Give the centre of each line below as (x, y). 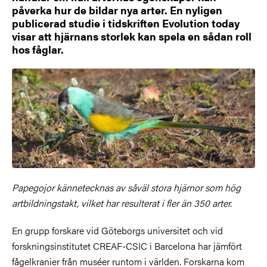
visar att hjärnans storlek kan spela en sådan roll (132, 36)
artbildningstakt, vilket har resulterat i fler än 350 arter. (122, 203)
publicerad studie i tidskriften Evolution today (126, 23)
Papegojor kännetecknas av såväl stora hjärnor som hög (126, 188)
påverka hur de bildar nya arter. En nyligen (117, 10)
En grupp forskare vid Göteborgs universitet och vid (117, 231)
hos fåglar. (38, 49)
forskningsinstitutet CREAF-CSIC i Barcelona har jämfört (127, 246)
